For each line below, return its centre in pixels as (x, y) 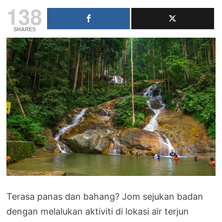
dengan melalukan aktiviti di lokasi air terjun (98, 212)
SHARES (24, 29)
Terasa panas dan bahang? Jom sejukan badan (105, 197)
